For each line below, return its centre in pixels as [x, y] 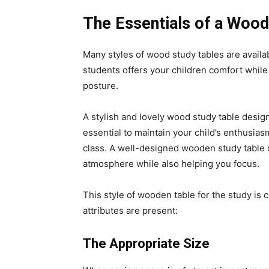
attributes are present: [130, 211]
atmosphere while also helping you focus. [171, 164]
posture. [102, 86]
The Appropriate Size [146, 244]
